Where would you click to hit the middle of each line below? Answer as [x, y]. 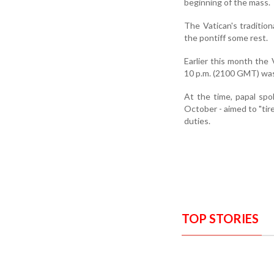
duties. [197, 120]
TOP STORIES [220, 218]
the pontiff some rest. [226, 37]
